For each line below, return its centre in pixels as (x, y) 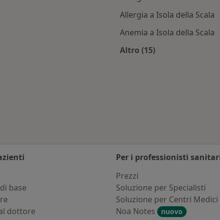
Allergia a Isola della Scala (167, 15)
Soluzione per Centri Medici (167, 199)
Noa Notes (137, 211)
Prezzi (127, 176)
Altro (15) (137, 50)
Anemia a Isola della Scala (167, 32)
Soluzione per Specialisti (161, 188)
